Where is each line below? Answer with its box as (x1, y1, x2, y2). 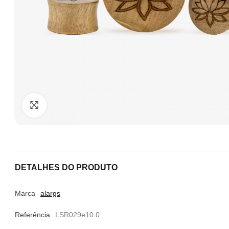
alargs (40, 189, 60, 197)
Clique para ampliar (47, 100, 142, 111)
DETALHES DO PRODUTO (15, 163, 118, 172)
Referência (15, 211, 50, 219)
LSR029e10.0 (55, 211, 100, 219)
